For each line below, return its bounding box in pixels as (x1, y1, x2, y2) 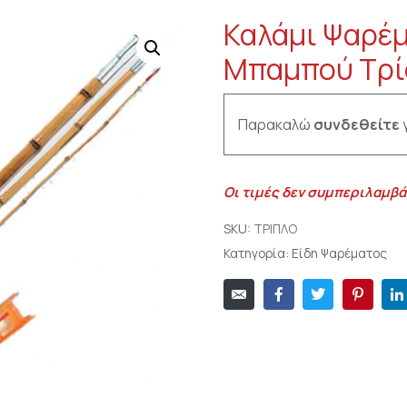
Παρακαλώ (238, 114, 313, 135)
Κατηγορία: (223, 245, 289, 263)
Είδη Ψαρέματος (292, 245, 387, 263)
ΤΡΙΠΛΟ (253, 221, 297, 238)
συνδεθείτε (313, 114, 400, 135)
